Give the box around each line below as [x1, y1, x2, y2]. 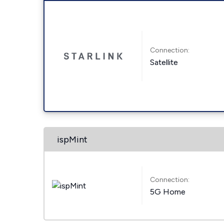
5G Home [150, 186, 186, 196]
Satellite [150, 57, 178, 67]
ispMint [57, 134, 87, 145]
